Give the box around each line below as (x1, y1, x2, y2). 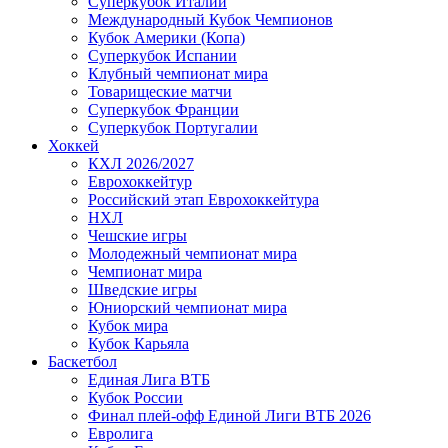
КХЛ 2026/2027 (88, 154, 194, 172)
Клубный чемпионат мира (88, 64, 268, 82)
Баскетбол (48, 352, 117, 370)
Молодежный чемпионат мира (88, 244, 297, 262)
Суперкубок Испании (88, 46, 237, 64)
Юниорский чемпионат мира (88, 298, 287, 316)
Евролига (88, 424, 153, 442)
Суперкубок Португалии (88, 118, 258, 136)
